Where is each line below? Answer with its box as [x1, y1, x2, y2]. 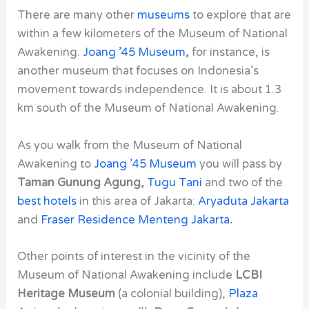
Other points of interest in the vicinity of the [17, 249, 251, 263]
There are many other [17, 8, 138, 23]
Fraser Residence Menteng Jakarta [38, 212, 230, 227]
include [192, 268, 236, 282]
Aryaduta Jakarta [198, 194, 290, 208]
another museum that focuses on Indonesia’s [17, 64, 259, 79]
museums [137, 8, 190, 23]
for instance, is [192, 46, 270, 60]
